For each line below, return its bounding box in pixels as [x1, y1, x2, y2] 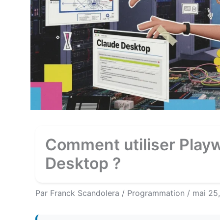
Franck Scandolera [50, 188, 122, 198]
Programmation [127, 188, 185, 198]
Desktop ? [45, 154, 121, 173]
